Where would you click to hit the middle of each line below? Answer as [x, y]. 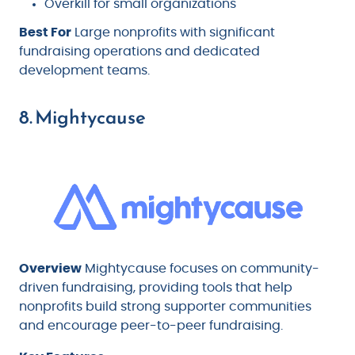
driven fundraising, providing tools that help [156, 287]
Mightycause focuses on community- [200, 268]
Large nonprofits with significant [173, 33]
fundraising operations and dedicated [139, 52]
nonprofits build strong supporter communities [165, 306]
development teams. [84, 71]
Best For [45, 33]
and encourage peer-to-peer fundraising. [151, 325]
